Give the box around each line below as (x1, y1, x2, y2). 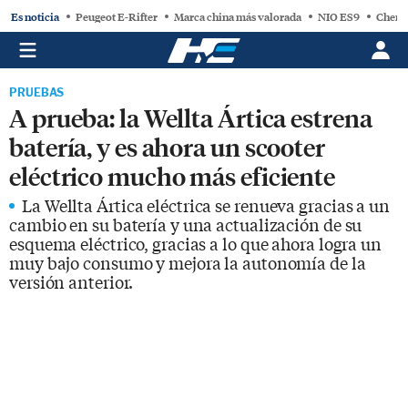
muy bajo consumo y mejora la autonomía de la (9, 250, 366, 274)
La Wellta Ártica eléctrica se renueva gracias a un (22, 193, 390, 217)
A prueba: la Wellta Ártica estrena (9, 101, 372, 133)
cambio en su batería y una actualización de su (9, 212, 362, 236)
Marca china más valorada (174, 7, 301, 25)
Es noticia (11, 7, 59, 25)
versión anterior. (9, 270, 134, 293)
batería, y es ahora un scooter (9, 130, 325, 162)
